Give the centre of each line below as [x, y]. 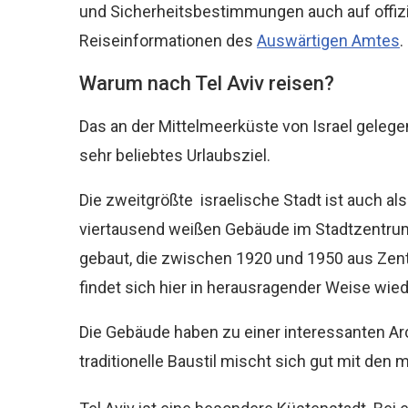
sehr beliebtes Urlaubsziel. [175, 155]
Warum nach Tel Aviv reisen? [207, 83]
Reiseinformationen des [168, 41]
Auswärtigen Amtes [328, 41]
